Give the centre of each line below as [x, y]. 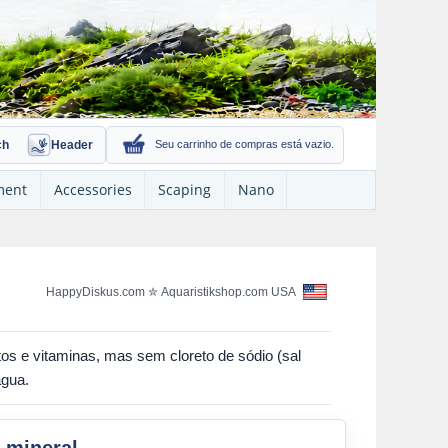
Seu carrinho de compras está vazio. [244, 144]
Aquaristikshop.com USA [230, 291]
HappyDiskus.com [96, 291]
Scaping [184, 189]
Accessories [92, 189]
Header [72, 144]
